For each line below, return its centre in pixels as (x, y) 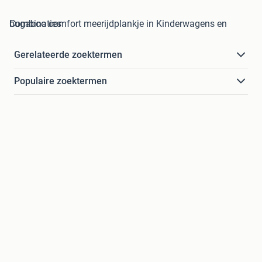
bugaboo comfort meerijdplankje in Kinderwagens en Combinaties (35, 24)
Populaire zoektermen (61, 81)
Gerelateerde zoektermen (68, 55)
